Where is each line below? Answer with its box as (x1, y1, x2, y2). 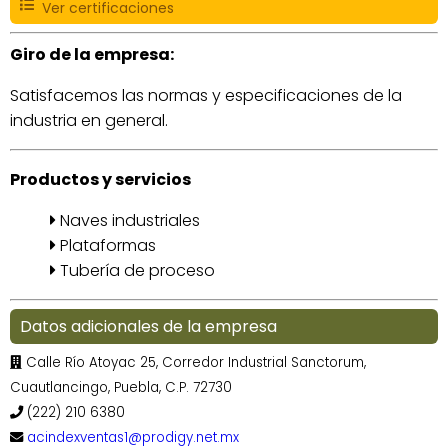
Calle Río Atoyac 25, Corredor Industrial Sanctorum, (22, 352, 366, 372)
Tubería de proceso (56, 258, 215, 282)
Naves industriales (56, 208, 200, 232)
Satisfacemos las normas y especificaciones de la (10, 83, 402, 107)
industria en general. (10, 108, 168, 132)
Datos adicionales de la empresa (20, 314, 277, 338)
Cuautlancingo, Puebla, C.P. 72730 (10, 377, 232, 397)
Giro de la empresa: (10, 42, 174, 66)
